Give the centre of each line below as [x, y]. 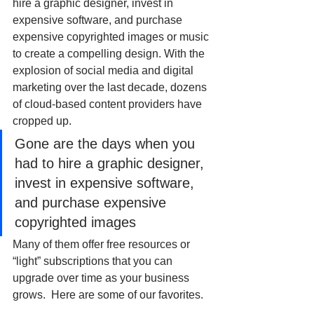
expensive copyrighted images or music [112, 37]
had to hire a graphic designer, [111, 164]
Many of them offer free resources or [103, 245]
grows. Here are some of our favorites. [108, 295]
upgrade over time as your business [102, 278]
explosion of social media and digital [104, 71]
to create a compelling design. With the [110, 54]
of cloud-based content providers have [109, 104]
